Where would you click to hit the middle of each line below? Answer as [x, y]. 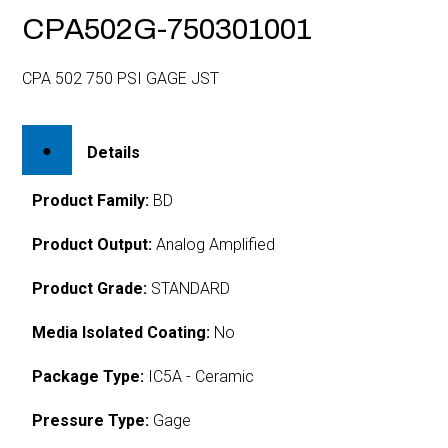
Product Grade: [90, 288]
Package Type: [88, 376]
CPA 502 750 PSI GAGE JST [121, 78]
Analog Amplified [214, 244]
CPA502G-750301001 [167, 29]
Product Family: [91, 200]
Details [114, 152]
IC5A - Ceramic [199, 376]
